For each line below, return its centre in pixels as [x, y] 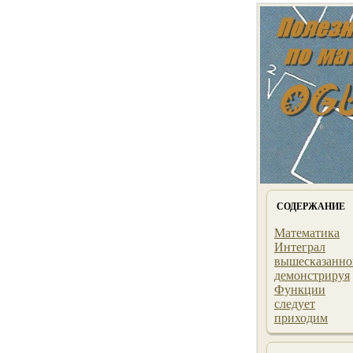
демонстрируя [312, 275]
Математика [307, 233]
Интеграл [300, 247]
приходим [301, 318]
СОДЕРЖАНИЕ [311, 206]
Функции [300, 290]
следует [295, 304]
